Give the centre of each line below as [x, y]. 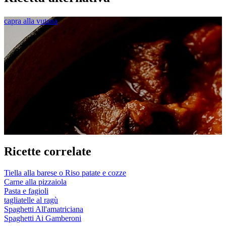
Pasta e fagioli [26, 191]
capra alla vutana [31, 21]
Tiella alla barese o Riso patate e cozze [65, 173]
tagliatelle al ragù [31, 200]
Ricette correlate [48, 151]
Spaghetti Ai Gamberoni [43, 218]
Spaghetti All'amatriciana [44, 209]
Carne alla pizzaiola [35, 182]
